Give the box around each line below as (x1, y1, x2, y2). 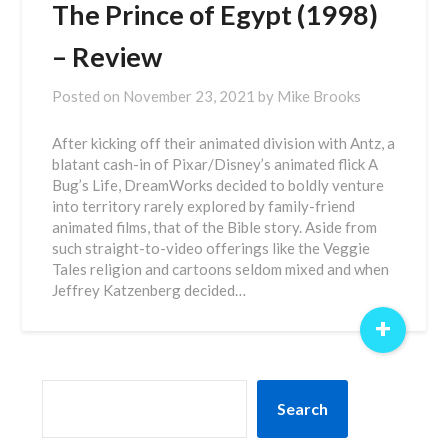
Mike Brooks (277, 87, 362, 105)
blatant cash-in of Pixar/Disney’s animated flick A (52, 155, 379, 173)
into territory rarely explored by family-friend (52, 197, 356, 215)
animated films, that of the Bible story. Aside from (52, 218, 378, 236)
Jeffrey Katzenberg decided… (52, 281, 247, 299)
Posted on (52, 87, 124, 105)
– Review (52, 40, 163, 73)
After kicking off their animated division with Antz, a (52, 134, 396, 152)
